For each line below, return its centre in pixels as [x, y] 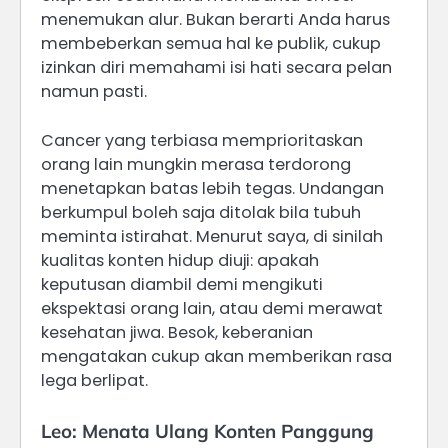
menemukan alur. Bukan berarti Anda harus [215, 20]
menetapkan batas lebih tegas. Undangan [212, 188]
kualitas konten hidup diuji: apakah [180, 260]
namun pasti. [94, 92]
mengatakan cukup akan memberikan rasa [216, 356]
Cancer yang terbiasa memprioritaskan [202, 140]
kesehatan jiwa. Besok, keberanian [177, 332]
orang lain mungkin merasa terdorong [196, 164]
